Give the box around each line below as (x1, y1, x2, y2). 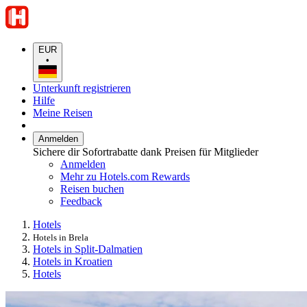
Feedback (60, 195, 102, 207)
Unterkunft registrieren (33, 82, 131, 94)
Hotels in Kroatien (33, 255, 112, 267)
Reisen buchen (60, 182, 124, 195)
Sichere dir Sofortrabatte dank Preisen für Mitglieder (33, 145, 258, 158)
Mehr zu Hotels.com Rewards (60, 170, 190, 182)
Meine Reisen (33, 106, 93, 119)
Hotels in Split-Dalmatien (33, 243, 143, 255)
